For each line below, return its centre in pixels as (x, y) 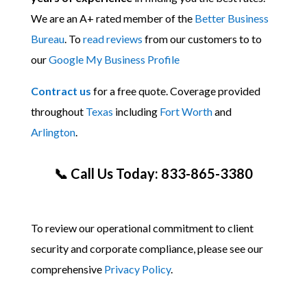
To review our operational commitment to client (142, 228)
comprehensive (67, 269)
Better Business (231, 18)
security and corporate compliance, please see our (147, 248)
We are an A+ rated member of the (112, 18)
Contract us (61, 91)
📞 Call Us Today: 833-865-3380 (153, 173)
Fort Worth (186, 111)
